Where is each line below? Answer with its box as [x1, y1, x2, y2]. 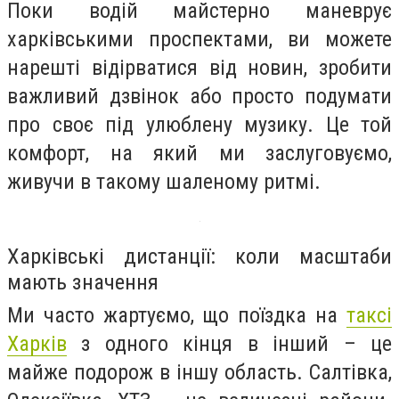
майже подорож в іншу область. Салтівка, [7, 360, 392, 386]
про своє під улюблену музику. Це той [7, 111, 392, 137]
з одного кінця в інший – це [67, 331, 392, 357]
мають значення [7, 269, 159, 296]
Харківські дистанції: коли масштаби [7, 243, 392, 270]
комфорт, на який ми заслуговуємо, [7, 140, 392, 166]
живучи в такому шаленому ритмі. [7, 168, 321, 194]
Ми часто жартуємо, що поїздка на [7, 303, 346, 329]
